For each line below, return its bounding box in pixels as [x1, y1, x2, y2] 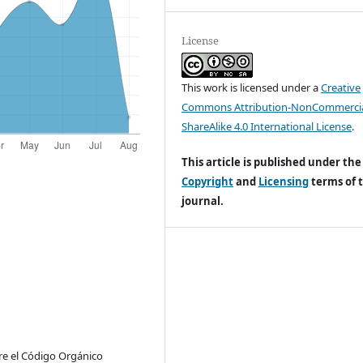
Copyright [181, 173, 234, 189]
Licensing [258, 173, 310, 189]
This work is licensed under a [181, 79, 322, 95]
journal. [181, 193, 224, 208]
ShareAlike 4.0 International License [181, 118, 352, 134]
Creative [321, 79, 361, 95]
